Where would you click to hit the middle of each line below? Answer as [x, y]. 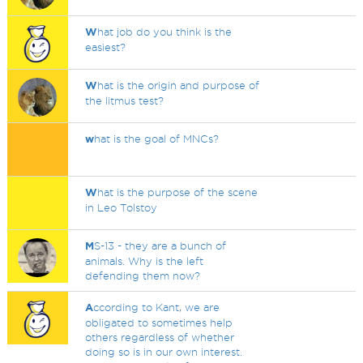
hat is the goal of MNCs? [157, 139]
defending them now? [143, 275]
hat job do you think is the [165, 32]
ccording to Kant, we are [157, 307]
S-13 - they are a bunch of [160, 246]
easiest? [106, 47]
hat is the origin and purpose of [179, 85]
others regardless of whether [160, 337]
